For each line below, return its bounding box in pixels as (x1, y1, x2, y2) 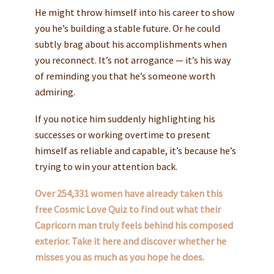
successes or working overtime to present (34, 128, 210, 141)
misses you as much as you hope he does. (34, 251, 204, 264)
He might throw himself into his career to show (34, 6, 235, 19)
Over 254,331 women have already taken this (34, 187, 223, 200)
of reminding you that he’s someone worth (34, 70, 215, 83)
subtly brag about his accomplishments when (34, 38, 227, 51)
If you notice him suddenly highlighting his (34, 113, 215, 125)
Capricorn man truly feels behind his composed (34, 219, 233, 232)
